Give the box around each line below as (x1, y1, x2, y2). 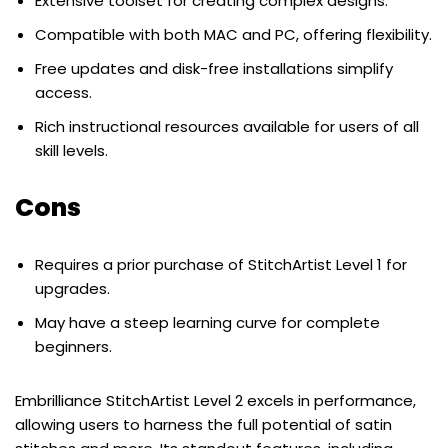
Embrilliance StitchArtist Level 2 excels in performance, (15, 389, 416, 411)
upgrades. (35, 277, 110, 299)
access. (35, 81, 92, 103)
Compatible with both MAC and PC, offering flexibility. (35, 23, 432, 45)
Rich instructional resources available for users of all (35, 115, 419, 137)
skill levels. (35, 139, 108, 161)
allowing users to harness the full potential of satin (15, 413, 392, 435)
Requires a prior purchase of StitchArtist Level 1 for (35, 253, 407, 275)
